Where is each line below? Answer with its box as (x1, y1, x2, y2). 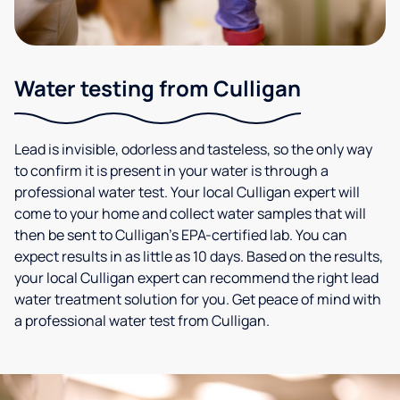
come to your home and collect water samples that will (14, 204, 366, 224)
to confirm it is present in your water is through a (14, 161, 329, 181)
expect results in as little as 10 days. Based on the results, (14, 246, 383, 267)
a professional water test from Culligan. (14, 311, 270, 331)
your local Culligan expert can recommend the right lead (14, 268, 379, 288)
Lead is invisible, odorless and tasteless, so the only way (14, 139, 372, 160)
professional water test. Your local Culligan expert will (14, 182, 360, 203)
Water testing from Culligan (14, 73, 301, 104)
